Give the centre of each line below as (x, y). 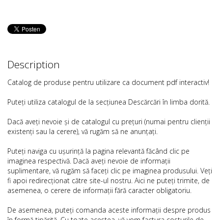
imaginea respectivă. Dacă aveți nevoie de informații (89, 161)
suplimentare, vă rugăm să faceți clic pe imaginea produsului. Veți (110, 171)
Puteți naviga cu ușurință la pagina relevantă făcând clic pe (98, 151)
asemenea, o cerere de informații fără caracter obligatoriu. (99, 190)
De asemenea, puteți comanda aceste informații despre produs (109, 210)
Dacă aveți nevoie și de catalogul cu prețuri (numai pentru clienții (109, 122)
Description (34, 64)
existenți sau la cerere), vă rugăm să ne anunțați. (82, 131)
